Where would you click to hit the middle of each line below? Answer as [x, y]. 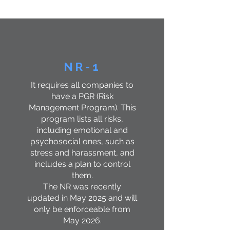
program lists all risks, [82, 119]
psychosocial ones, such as [82, 141]
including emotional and [82, 130]
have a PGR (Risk [82, 96]
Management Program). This [82, 108]
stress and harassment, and [82, 153]
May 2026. [82, 221]
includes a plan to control [82, 164]
